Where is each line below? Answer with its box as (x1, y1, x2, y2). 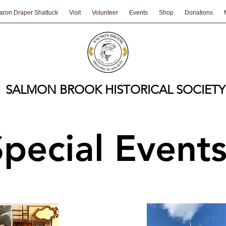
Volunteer (92, 9, 118, 16)
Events (129, 9, 148, 16)
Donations (185, 9, 213, 16)
